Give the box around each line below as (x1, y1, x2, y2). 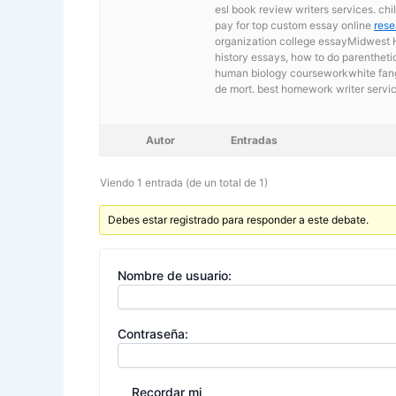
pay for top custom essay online (215, 18, 374, 32)
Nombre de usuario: (118, 267, 232, 283)
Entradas (231, 133, 278, 147)
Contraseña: (118, 325, 188, 341)
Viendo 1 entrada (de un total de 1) (100, 175, 268, 189)
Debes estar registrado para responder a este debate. (108, 212, 369, 226)
